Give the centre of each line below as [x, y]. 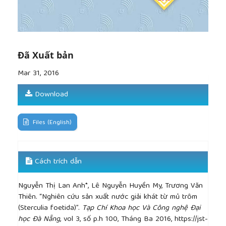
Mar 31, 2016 [38, 73]
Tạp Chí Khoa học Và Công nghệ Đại [142, 208]
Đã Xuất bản [46, 55]
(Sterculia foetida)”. [50, 208]
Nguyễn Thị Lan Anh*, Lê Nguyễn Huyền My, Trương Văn [110, 186]
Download [50, 95]
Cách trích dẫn [57, 162]
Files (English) [51, 123]
